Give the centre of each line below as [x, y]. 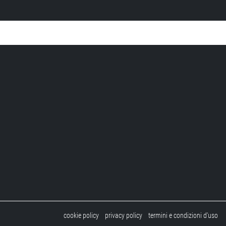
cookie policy [81, 216]
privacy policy [124, 216]
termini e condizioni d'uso [183, 216]
